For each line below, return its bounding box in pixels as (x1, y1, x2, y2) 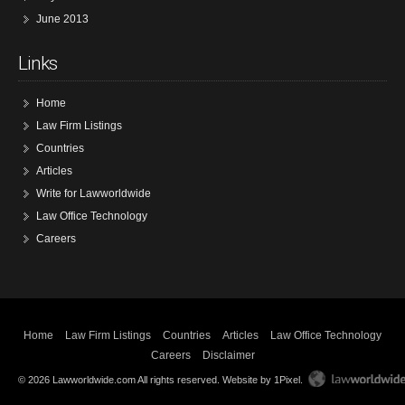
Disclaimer (202, 349, 255, 362)
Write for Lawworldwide (36, 187, 151, 200)
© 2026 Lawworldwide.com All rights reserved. (18, 374, 222, 385)
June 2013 (36, 13, 89, 25)
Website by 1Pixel (222, 374, 300, 385)
